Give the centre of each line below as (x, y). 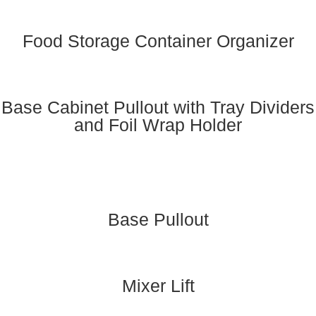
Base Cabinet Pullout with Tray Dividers (158, 107)
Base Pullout (158, 219)
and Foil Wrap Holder (158, 124)
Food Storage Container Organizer (158, 41)
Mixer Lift (158, 285)
